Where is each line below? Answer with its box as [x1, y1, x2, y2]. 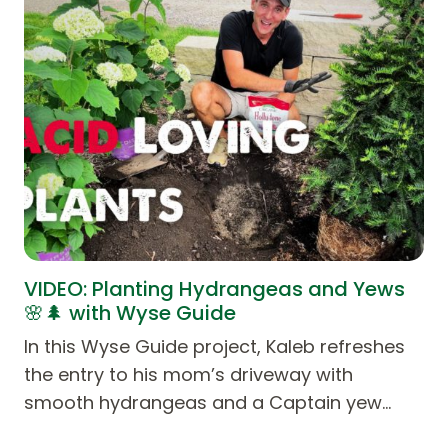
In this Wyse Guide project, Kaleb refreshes [24, 333, 405, 359]
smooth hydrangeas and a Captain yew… [24, 389, 391, 415]
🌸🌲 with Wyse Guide [24, 298, 236, 327]
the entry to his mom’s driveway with [24, 361, 353, 387]
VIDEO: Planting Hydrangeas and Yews [24, 274, 405, 303]
